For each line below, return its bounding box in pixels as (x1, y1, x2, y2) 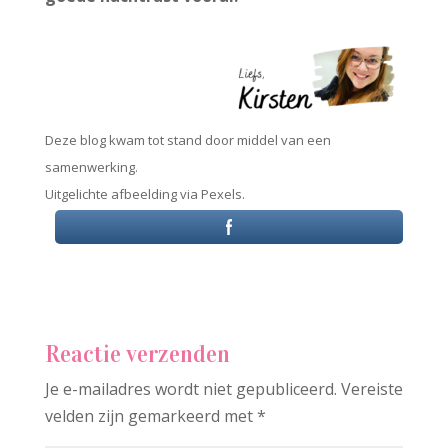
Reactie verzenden (44, 339, 230, 368)
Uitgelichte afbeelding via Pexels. (44, 184, 245, 203)
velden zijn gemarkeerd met (44, 404, 257, 427)
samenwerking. (44, 157, 138, 176)
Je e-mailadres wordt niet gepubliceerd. (44, 377, 337, 400)
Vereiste (340, 377, 403, 400)
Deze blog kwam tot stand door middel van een (44, 130, 331, 149)
